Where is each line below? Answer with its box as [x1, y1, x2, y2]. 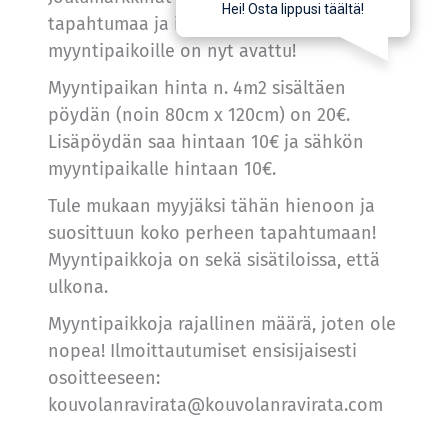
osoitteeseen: [47, 366, 160, 389]
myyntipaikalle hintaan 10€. [47, 157, 276, 180]
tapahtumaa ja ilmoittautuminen [47, 12, 318, 35]
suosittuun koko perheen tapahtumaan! [47, 221, 376, 244]
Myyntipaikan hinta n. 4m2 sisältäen [47, 76, 346, 99]
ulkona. [47, 275, 108, 298]
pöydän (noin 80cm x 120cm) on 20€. [47, 103, 350, 126]
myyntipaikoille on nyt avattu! [47, 39, 296, 62]
